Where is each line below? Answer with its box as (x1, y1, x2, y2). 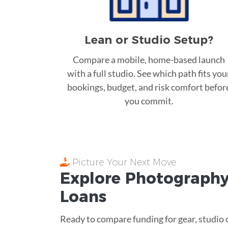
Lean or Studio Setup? (84, 33, 213, 47)
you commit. (124, 95, 174, 106)
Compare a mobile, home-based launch (73, 53, 225, 65)
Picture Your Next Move (69, 156, 177, 168)
